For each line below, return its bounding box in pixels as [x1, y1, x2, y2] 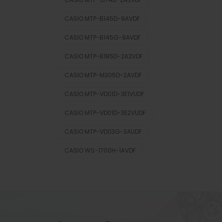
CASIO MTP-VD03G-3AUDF [64, 127, 142, 136]
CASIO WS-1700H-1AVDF [64, 146, 136, 155]
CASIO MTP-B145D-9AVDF [64, 14, 140, 23]
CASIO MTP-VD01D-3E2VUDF [64, 109, 146, 117]
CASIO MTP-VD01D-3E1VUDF [64, 90, 144, 98]
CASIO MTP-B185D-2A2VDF [64, 52, 143, 60]
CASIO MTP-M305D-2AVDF [64, 71, 142, 79]
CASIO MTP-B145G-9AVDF [64, 33, 141, 42]
